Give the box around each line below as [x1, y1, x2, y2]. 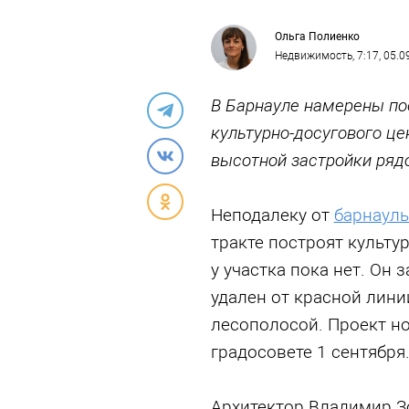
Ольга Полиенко [274, 30, 360, 43]
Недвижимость [274, 49, 352, 62]
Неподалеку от [210, 204, 334, 225]
